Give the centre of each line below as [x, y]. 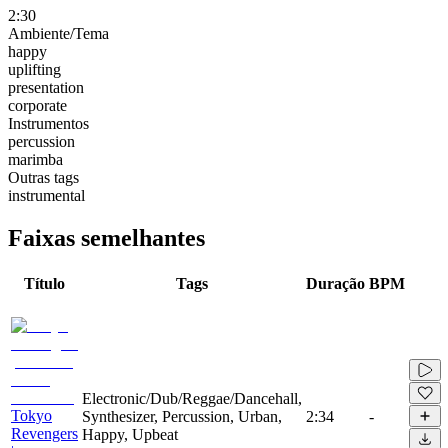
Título [44, 283]
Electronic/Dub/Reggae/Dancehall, [192, 398]
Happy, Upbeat [130, 434]
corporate [37, 105]
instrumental [46, 195]
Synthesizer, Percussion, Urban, [182, 416]
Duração [335, 283]
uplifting [34, 69]
